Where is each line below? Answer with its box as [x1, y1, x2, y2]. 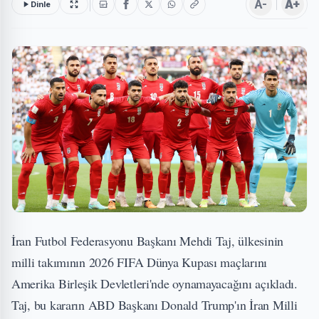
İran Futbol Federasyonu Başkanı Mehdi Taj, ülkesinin [11, 231, 283, 249]
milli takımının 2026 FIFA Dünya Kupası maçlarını [11, 253, 268, 271]
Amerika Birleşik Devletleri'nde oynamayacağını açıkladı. [11, 274, 298, 292]
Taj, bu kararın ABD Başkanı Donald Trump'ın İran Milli [11, 296, 298, 313]
